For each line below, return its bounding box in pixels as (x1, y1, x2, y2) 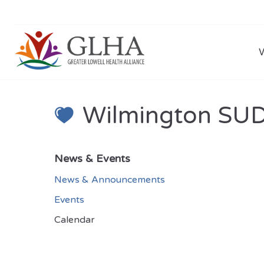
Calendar (54, 214, 95, 226)
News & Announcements (54, 174, 165, 186)
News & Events (54, 152, 130, 165)
